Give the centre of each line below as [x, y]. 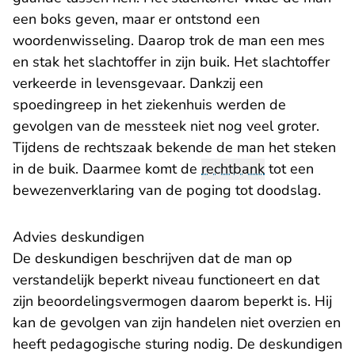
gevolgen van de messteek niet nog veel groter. [166, 126]
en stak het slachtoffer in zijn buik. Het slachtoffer [171, 62]
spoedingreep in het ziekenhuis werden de [149, 105]
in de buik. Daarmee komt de [107, 169]
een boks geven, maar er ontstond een [136, 19]
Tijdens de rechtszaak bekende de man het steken [174, 148]
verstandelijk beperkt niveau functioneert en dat [166, 280]
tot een [289, 169]
